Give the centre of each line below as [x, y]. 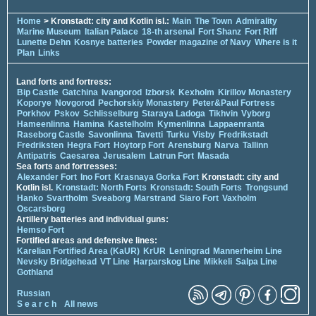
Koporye [34, 103]
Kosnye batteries [109, 43]
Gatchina [80, 93]
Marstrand [155, 199]
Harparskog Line [167, 262]
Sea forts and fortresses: [67, 167]
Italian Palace [113, 32]
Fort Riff [261, 32]
